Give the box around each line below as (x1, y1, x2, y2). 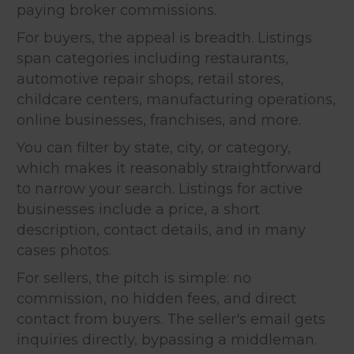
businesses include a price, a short (17, 200, 260, 218)
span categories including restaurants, (17, 49, 288, 67)
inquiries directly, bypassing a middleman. (17, 330, 317, 348)
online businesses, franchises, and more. (17, 111, 301, 129)
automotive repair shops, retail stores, (17, 70, 284, 88)
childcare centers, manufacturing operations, (17, 90, 336, 108)
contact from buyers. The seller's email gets (17, 310, 326, 328)
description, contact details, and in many (17, 220, 306, 239)
